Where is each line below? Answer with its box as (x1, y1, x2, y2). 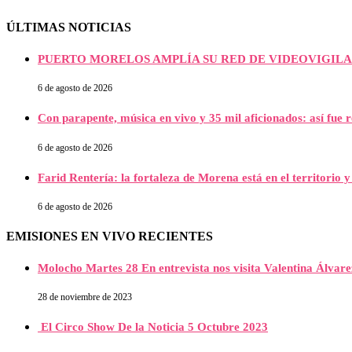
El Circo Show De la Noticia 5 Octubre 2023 (38, 321, 268, 334)
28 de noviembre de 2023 (38, 291, 132, 302)
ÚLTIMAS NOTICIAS (6, 20, 131, 35)
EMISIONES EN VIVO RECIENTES (6, 229, 213, 244)
